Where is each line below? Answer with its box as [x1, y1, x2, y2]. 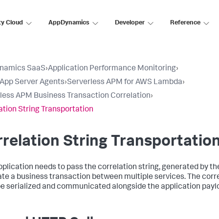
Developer [115, 20, 145, 26]
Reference [170, 20, 200, 26]
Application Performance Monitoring [48, 65, 176, 73]
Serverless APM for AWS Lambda [67, 79, 182, 87]
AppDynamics [48, 20, 89, 26]
